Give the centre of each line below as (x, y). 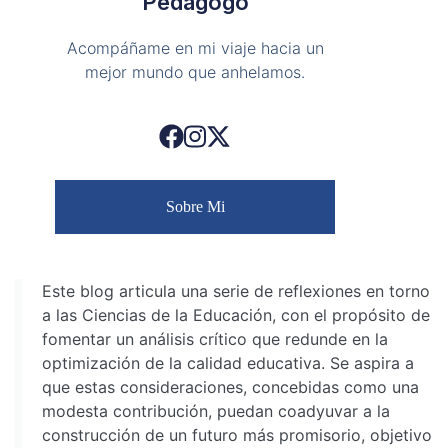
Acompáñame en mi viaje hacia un (195, 48)
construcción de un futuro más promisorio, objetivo (237, 435)
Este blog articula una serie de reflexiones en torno (236, 291)
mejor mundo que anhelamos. (195, 72)
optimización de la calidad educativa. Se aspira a (228, 363)
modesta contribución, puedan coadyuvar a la (216, 411)
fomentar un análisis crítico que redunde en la (215, 339)
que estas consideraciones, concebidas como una (230, 387)
